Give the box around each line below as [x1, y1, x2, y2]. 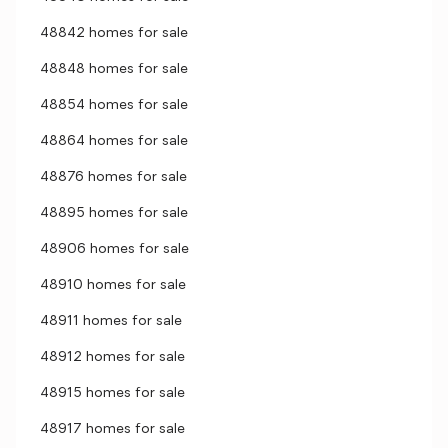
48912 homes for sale [40, 350, 185, 365]
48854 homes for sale [40, 98, 188, 113]
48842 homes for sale [40, 26, 188, 41]
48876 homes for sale [40, 170, 187, 185]
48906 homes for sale [40, 242, 189, 257]
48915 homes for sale [40, 386, 185, 401]
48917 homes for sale [40, 422, 185, 437]
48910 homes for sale [40, 278, 186, 293]
